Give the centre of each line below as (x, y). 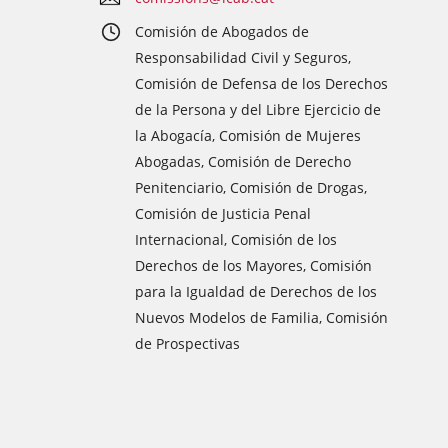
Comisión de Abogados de (222, 31)
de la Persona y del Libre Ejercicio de (258, 109)
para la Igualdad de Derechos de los (256, 291)
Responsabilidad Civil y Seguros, (243, 57)
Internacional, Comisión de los (236, 239)
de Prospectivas (187, 343)
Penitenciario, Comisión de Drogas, (251, 187)
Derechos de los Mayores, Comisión (253, 265)
